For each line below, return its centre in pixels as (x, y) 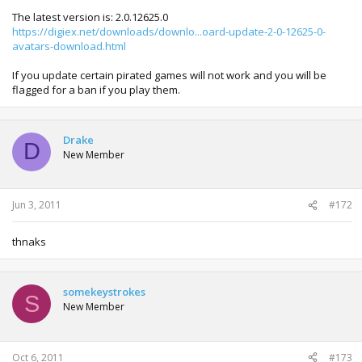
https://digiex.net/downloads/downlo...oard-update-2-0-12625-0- (169, 31)
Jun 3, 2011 (37, 205)
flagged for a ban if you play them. (96, 89)
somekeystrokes (104, 292)
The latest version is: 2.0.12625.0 (90, 17)
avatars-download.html (69, 46)
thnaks (29, 242)
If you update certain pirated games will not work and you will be (169, 75)
